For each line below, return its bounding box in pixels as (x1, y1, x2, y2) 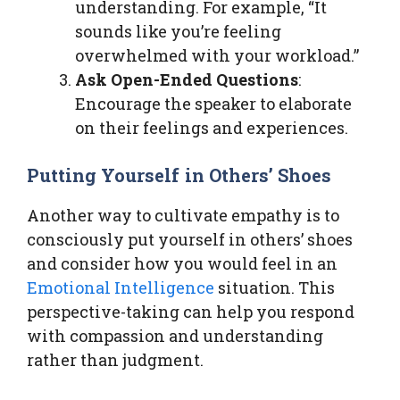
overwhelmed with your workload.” (75, 44, 359, 66)
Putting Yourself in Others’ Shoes (27, 162, 331, 187)
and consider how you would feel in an (27, 252, 337, 274)
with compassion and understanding (27, 324, 323, 346)
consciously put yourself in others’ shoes (27, 228, 353, 250)
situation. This (214, 276, 335, 298)
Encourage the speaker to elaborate (75, 92, 352, 114)
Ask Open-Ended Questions (75, 68, 298, 90)
